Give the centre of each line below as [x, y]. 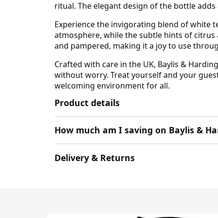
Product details [87, 102]
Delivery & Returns [95, 157]
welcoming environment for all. [112, 85]
